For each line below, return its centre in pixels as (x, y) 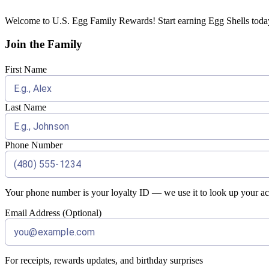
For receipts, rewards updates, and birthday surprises (104, 261)
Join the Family (44, 44)
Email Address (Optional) (53, 213)
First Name (26, 70)
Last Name (26, 107)
